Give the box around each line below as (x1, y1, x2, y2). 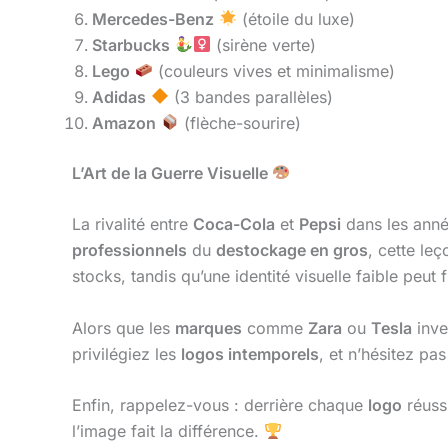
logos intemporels (181, 343, 319, 364)
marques (175, 317, 242, 338)
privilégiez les (72, 343, 181, 364)
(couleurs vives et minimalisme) (153, 60, 396, 81)
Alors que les (72, 317, 175, 338)
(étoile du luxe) (237, 8, 356, 29)
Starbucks (92, 34, 170, 55)
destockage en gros (216, 240, 368, 261)
